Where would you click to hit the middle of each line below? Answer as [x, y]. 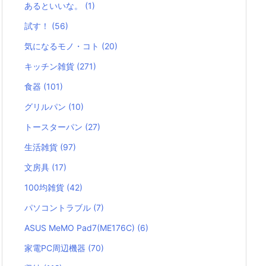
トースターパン [55, 127]
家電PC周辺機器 [56, 248]
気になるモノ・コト [63, 46]
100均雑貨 [45, 188]
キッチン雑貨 [50, 66]
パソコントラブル [59, 208]
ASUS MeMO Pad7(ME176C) [81, 228]
